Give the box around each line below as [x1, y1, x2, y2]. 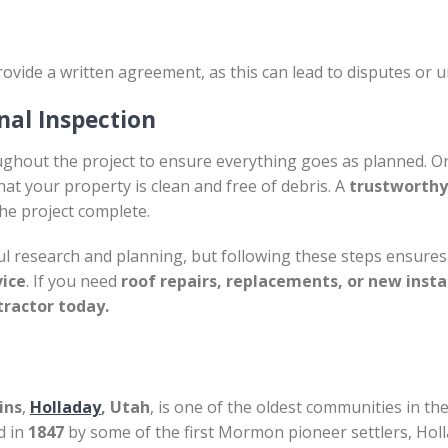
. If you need [26, 270, 121, 292]
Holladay [30, 396, 101, 418]
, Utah [101, 396, 150, 418]
